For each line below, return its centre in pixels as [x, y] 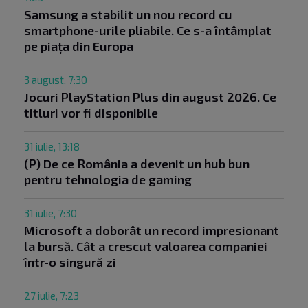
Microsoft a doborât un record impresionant [152, 230]
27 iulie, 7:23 [52, 295]
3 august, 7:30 [56, 79]
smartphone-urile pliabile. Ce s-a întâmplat [148, 30]
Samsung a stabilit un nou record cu [128, 14]
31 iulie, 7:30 [51, 213]
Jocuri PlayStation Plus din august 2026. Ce [150, 97]
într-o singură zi [70, 262]
